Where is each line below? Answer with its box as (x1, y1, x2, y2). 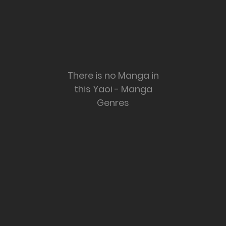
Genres (97, 96, 129, 109)
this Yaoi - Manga (74, 82, 152, 95)
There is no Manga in (67, 69, 159, 82)
